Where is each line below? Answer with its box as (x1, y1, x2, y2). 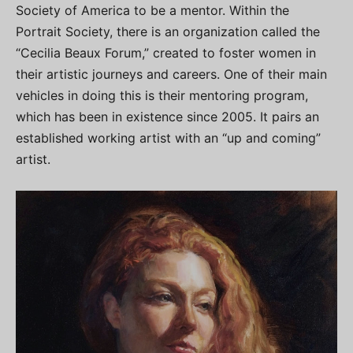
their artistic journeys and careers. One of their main (16, 66, 327, 83)
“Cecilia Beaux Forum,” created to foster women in (16, 45, 316, 61)
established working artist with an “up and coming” (16, 130, 321, 147)
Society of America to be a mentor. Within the (16, 2, 289, 19)
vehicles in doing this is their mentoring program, (16, 87, 308, 104)
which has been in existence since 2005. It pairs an (16, 109, 319, 125)
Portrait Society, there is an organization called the (16, 24, 320, 40)
